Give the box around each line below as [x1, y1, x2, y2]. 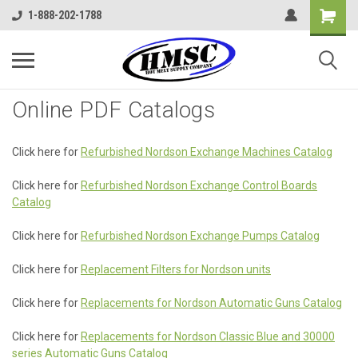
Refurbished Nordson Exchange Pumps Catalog [81, 229, 320, 242]
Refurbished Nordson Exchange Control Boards [81, 179, 317, 192]
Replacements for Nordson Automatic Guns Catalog [81, 296, 342, 309]
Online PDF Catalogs [12, 97, 215, 123]
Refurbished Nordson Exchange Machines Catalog [81, 145, 332, 158]
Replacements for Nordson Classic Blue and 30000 [81, 330, 335, 343]
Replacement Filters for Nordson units [81, 263, 271, 276]
